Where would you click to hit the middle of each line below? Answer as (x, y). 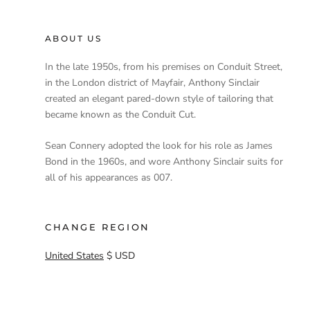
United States (74, 256)
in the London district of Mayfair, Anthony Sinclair (152, 83)
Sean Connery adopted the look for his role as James (159, 146)
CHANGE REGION (98, 227)
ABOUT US (74, 38)
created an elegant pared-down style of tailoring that (159, 99)
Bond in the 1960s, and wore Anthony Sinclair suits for (164, 162)
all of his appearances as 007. (109, 178)
